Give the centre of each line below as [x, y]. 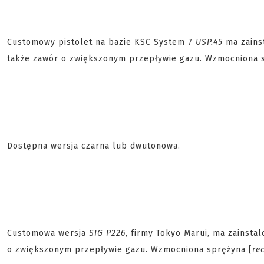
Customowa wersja [48, 233]
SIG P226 [107, 233]
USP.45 [211, 42]
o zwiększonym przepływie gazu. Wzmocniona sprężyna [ [130, 250]
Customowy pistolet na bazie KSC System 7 [101, 42]
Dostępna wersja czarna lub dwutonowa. [94, 146]
